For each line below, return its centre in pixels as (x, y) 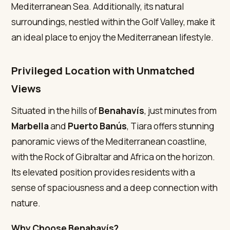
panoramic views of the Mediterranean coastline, (109, 141)
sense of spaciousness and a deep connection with (115, 187)
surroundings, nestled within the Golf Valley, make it (113, 22)
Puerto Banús (98, 126)
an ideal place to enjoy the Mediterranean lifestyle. (113, 37)
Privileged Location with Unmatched (103, 71)
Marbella (30, 126)
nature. (26, 203)
